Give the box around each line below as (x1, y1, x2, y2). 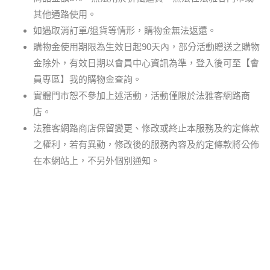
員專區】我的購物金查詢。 (33, 74, 142, 84)
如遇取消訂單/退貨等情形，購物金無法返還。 (33, 25, 216, 36)
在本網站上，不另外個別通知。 (33, 155, 160, 166)
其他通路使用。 (33, 8, 96, 19)
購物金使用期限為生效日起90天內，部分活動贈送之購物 (33, 41, 260, 52)
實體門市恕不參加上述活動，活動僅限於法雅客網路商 (33, 90, 250, 101)
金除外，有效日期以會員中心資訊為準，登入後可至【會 (33, 57, 259, 68)
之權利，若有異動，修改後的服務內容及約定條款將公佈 (33, 139, 259, 149)
